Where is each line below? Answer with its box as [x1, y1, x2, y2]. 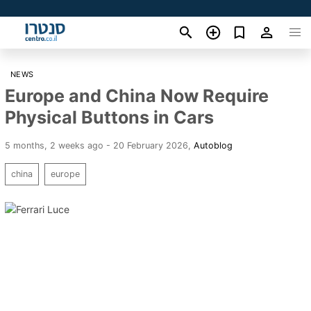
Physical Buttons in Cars [5, 106, 214, 128]
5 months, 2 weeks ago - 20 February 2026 [5, 140, 188, 151]
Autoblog [194, 140, 233, 151]
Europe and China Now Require [5, 85, 269, 106]
